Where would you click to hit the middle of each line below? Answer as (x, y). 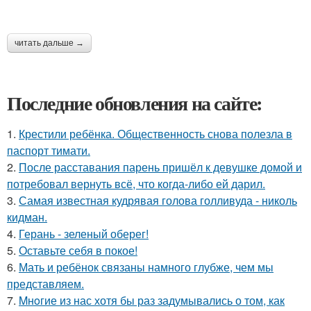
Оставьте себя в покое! (78, 250)
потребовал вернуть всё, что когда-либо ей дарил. (136, 184)
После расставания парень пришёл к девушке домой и (160, 167)
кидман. (27, 217)
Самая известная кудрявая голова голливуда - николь (158, 200)
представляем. (45, 284)
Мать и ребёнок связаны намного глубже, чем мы (146, 267)
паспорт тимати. (49, 150)
